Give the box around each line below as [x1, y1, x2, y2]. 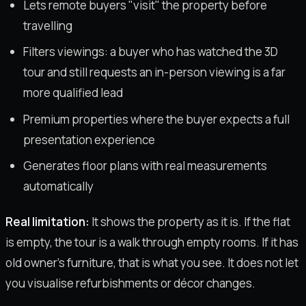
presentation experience [23, 131, 155, 148]
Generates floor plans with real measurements [23, 158, 267, 174]
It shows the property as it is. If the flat [89, 213, 290, 229]
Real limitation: [5, 213, 89, 229]
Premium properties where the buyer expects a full [23, 111, 290, 127]
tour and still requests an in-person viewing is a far [23, 64, 286, 81]
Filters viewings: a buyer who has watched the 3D [23, 44, 278, 60]
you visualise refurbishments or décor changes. [5, 275, 255, 291]
